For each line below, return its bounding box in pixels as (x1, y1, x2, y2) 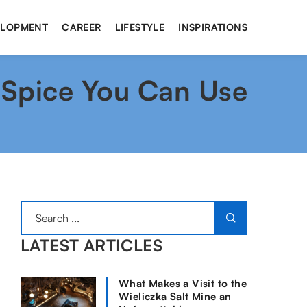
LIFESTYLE (114, 21, 165, 33)
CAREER (62, 21, 101, 33)
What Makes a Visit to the (119, 277, 247, 290)
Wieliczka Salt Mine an (119, 290, 232, 303)
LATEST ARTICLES (21, 235, 162, 256)
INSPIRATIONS (178, 21, 247, 33)
